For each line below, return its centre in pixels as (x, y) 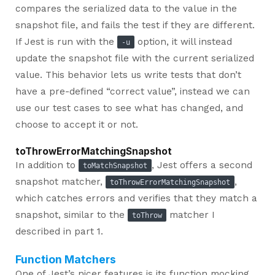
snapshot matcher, (60, 181)
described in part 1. (59, 231)
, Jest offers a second (202, 165)
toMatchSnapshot (115, 165)
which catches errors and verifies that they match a (136, 198)
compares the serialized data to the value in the (126, 8)
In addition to (47, 165)
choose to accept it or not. (76, 124)
